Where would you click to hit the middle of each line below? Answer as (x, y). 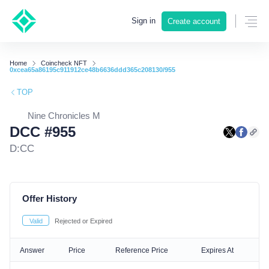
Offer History (50, 198)
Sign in (144, 21)
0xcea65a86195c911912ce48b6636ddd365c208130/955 (92, 70)
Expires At (217, 250)
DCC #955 (43, 132)
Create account (194, 21)
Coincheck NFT (64, 63)
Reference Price (142, 250)
